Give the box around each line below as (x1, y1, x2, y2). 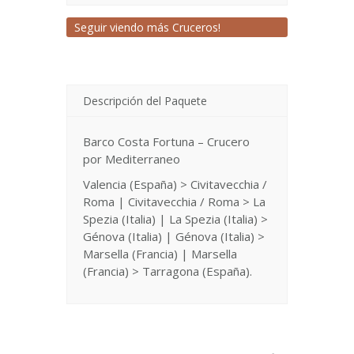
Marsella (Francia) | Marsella (83, 246, 237, 262)
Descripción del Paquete (83, 93, 207, 108)
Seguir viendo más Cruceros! (74, 20, 220, 35)
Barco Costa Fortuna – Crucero (83, 134, 250, 149)
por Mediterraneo (83, 151, 180, 167)
